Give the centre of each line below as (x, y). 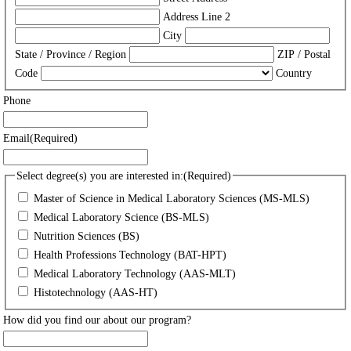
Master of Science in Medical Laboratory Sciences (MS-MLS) (171, 198)
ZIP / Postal (304, 54)
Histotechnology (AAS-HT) (95, 292)
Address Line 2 (196, 16)
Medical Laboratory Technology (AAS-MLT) (134, 273)
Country (293, 72)
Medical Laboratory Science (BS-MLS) (121, 217)
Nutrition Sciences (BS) (86, 235)
